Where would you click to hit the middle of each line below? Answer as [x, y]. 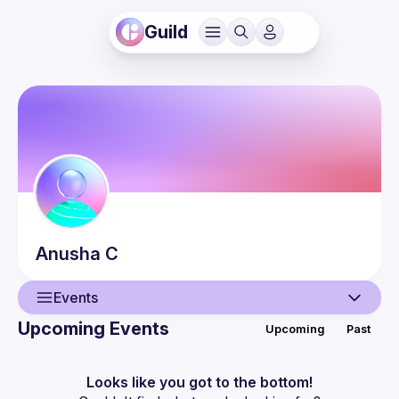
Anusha [68, 254]
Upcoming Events [94, 329]
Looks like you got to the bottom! [199, 382]
